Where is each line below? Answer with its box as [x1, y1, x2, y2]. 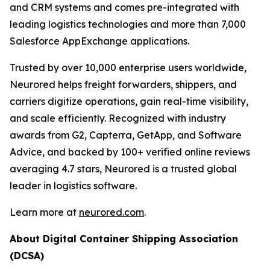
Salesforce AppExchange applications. [10, 34, 189, 47]
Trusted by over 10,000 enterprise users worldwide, [10, 61, 246, 74]
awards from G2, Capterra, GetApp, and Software [10, 128, 242, 141]
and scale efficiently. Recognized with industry [10, 111, 226, 124]
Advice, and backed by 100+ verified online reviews [10, 145, 250, 158]
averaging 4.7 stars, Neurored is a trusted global [10, 162, 237, 175]
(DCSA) [10, 249, 44, 262]
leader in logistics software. [10, 179, 137, 192]
